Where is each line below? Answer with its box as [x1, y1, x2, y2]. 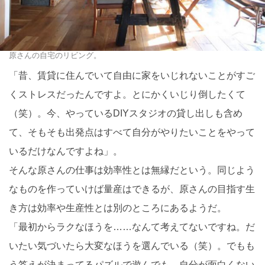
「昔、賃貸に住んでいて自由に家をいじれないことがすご [9, 70, 255, 80]
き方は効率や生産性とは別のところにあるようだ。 [9, 202, 227, 213]
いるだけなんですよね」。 [9, 146, 122, 156]
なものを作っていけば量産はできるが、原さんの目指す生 [9, 183, 255, 194]
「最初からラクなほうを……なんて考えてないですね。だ [9, 221, 255, 232]
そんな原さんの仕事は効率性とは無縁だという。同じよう [9, 164, 255, 175]
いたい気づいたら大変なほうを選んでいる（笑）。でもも [9, 240, 255, 251]
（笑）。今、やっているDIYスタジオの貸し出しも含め [9, 108, 243, 118]
